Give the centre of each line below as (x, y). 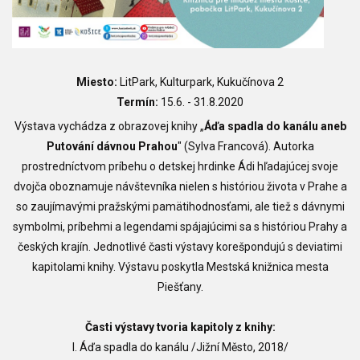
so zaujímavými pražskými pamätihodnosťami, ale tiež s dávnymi (180, 206)
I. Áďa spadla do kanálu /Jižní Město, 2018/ (180, 347)
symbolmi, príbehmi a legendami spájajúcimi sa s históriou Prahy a (180, 226)
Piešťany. (180, 286)
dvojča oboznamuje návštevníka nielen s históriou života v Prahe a (180, 186)
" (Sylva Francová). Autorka (245, 146)
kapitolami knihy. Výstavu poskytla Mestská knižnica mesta (180, 266)
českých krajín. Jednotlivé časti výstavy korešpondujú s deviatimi (180, 246)
